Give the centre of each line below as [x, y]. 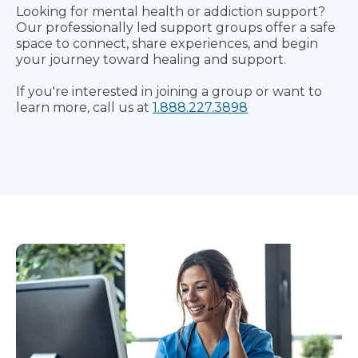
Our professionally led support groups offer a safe [176, 27]
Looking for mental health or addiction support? [171, 11]
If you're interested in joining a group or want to [169, 91]
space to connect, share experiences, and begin [167, 43]
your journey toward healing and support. [151, 59]
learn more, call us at [84, 107]
